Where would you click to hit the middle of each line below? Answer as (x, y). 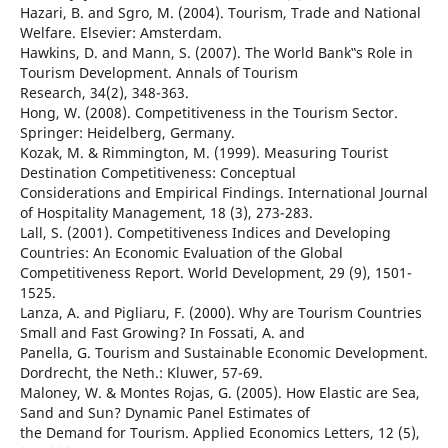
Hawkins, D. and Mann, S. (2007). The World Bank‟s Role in (216, 53)
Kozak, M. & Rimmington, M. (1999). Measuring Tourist (203, 153)
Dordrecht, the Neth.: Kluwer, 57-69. (141, 373)
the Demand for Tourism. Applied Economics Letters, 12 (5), (219, 433)
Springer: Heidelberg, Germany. (127, 133)
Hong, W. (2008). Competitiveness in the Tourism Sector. (208, 113)
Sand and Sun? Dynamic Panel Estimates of (164, 413)
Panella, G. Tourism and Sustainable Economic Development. (223, 353)
